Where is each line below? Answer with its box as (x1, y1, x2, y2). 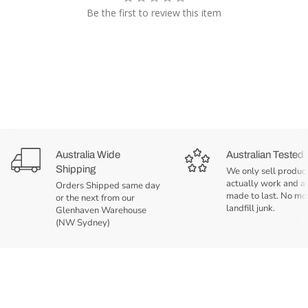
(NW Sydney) (56, 217, 110, 230)
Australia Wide (56, 149, 120, 161)
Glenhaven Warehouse (56, 204, 146, 217)
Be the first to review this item (87, 6, 221, 20)
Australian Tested (226, 149, 304, 161)
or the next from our (56, 192, 135, 205)
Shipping (56, 164, 96, 175)
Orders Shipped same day (56, 179, 160, 192)
